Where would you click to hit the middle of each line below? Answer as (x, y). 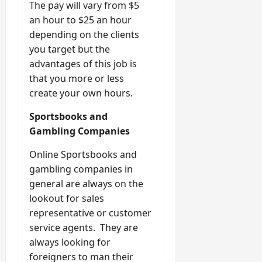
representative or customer (90, 213)
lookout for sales (67, 199)
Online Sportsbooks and (83, 155)
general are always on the (86, 184)
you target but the (70, 49)
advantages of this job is (83, 64)
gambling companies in (81, 169)
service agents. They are (84, 228)
